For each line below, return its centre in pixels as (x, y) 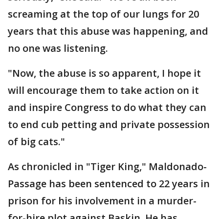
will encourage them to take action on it (103, 90)
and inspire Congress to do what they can (107, 108)
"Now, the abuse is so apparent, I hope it (104, 73)
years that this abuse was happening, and (108, 31)
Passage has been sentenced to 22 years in (109, 184)
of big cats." (36, 142)
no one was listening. (58, 48)
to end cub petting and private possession (109, 125)
